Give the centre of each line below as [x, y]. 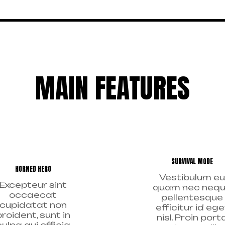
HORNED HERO [33, 168]
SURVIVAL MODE [192, 161]
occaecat [33, 195]
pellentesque [192, 197]
